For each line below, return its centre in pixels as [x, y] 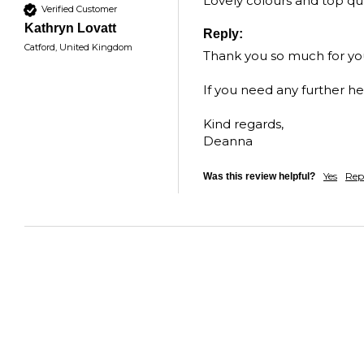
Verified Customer [79, 9]
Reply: [223, 33]
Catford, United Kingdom [78, 47]
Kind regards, [247, 123]
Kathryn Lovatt [70, 28]
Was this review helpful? [259, 176]
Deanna [228, 141]
